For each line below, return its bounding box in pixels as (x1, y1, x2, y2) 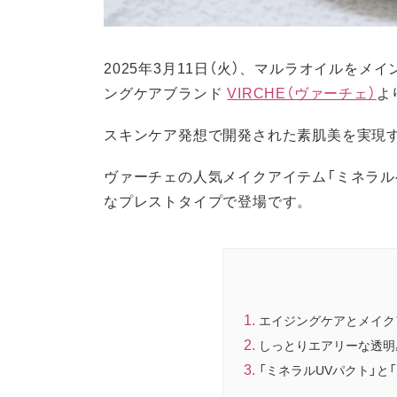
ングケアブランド (104, 81, 228, 103)
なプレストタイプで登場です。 (104, 190, 313, 212)
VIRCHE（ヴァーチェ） (227, 81, 377, 103)
